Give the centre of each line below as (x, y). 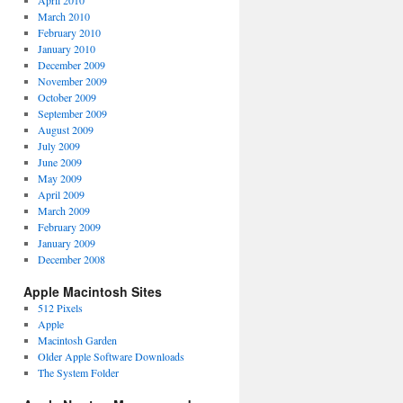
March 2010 (63, 16)
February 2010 (69, 32)
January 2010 (66, 49)
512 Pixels (60, 308)
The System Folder (78, 372)
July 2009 (58, 146)
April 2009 (61, 194)
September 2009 (72, 113)
